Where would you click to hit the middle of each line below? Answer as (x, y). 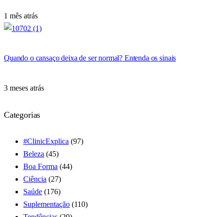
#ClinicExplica (46, 141)
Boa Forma (40, 166)
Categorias (22, 115)
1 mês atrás (21, 16)
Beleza (34, 154)
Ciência (35, 179)
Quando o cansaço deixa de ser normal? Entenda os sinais (90, 58)
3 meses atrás (24, 88)
